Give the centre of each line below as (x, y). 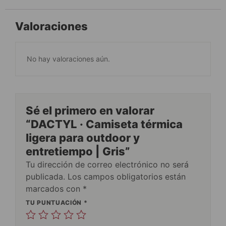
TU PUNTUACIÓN (55, 202)
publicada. (45, 176)
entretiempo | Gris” (78, 151)
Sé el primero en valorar (90, 110)
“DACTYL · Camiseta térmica (104, 124)
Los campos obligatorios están (127, 176)
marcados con (54, 188)
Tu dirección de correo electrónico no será (107, 164)
